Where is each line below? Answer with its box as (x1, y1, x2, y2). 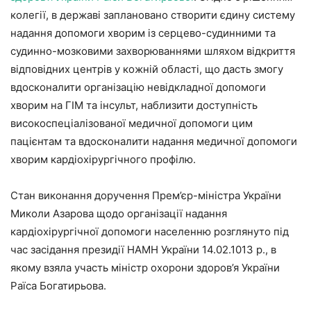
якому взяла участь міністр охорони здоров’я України (10, 260, 280, 274)
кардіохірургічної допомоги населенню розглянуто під (10, 224, 289, 238)
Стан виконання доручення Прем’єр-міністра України (10, 188, 281, 202)
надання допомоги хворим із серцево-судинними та (10, 26, 276, 40)
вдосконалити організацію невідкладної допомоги (10, 80, 266, 94)
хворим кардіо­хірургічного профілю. (10, 152, 196, 166)
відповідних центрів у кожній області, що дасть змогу (10, 62, 283, 76)
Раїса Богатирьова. (10, 278, 106, 292)
